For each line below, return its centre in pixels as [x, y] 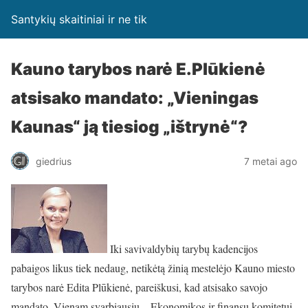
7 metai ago [271, 161]
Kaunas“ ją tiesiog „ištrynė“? [129, 127]
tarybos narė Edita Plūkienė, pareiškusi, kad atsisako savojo [139, 287]
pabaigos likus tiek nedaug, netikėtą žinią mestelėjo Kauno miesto [153, 268]
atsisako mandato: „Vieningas [135, 98]
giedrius [54, 161]
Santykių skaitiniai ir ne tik [79, 19]
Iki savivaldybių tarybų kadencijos [183, 249]
